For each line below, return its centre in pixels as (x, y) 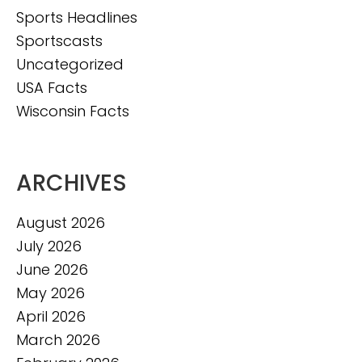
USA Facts (52, 87)
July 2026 (49, 246)
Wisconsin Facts (73, 111)
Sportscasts (59, 40)
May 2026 (51, 293)
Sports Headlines (77, 17)
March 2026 (58, 339)
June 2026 (52, 269)
